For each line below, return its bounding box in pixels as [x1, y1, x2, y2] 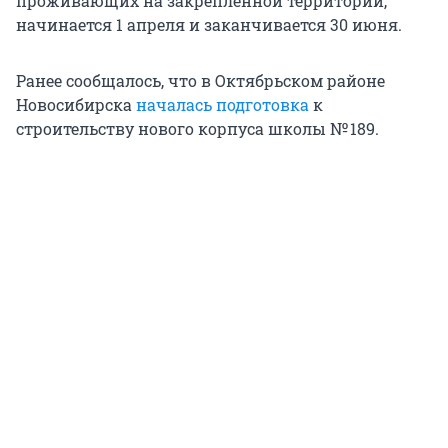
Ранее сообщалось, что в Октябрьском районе [16, 70, 385, 92]
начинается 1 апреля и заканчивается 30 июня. [16, 14, 402, 36]
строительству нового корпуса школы [16, 118, 326, 140]
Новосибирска [16, 94, 136, 116]
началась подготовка [136, 94, 309, 116]
